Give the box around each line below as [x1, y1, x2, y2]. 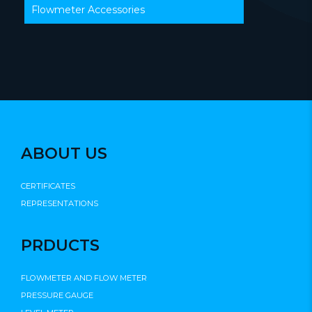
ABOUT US [21, 143, 107, 164]
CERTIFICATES [21, 181, 75, 192]
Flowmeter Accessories [31, 3, 145, 17]
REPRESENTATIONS [21, 198, 98, 209]
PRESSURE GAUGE [21, 290, 93, 301]
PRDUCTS [21, 235, 100, 256]
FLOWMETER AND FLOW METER [21, 273, 147, 283]
